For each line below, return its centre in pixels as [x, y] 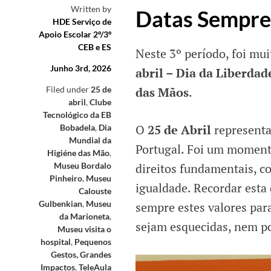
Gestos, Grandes [81, 255]
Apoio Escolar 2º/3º [75, 34]
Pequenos [93, 242]
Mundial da [90, 140]
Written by [91, 9]
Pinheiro [66, 178]
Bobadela [77, 128]
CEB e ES [95, 47]
